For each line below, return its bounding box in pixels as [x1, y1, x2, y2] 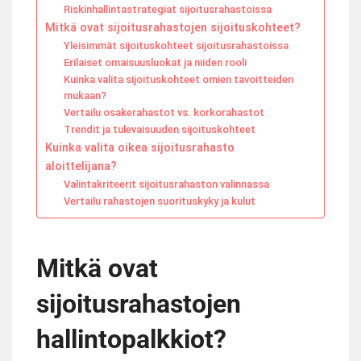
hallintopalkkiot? [36, 324, 226, 355]
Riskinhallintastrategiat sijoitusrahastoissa [63, 3, 272, 16]
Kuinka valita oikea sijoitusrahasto [45, 141, 234, 156]
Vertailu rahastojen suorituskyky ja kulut [63, 195, 255, 208]
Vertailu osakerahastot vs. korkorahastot [63, 106, 264, 119]
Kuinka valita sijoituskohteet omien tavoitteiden [63, 73, 293, 86]
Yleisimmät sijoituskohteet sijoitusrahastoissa [63, 39, 288, 52]
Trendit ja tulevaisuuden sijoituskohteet [63, 123, 255, 136]
